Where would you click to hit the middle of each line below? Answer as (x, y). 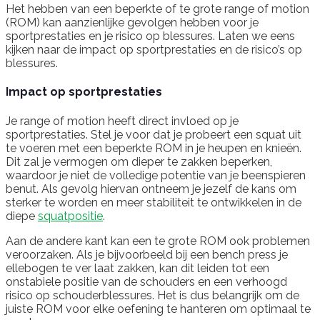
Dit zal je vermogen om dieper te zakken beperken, (139, 161)
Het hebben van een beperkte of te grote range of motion (157, 9)
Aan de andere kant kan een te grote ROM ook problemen (158, 241)
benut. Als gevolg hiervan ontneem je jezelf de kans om (151, 189)
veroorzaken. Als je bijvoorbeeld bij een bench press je (147, 254)
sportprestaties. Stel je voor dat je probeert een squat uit (154, 134)
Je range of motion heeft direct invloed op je (122, 121)
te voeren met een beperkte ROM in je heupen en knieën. (154, 148)
